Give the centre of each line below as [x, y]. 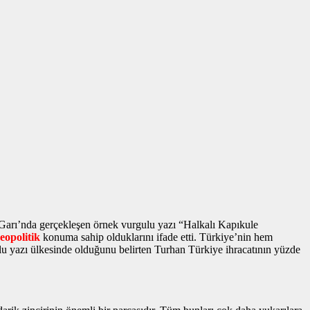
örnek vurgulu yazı [135, 224]
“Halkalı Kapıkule [217, 224]
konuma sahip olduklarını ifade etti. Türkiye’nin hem [156, 237]
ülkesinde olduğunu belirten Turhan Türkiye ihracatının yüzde [164, 249]
